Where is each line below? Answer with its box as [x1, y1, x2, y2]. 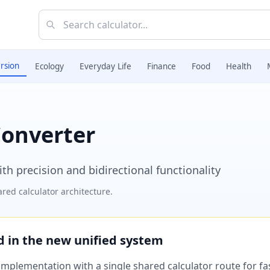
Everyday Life [80, 61, 131, 72]
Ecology [35, 61, 64, 72]
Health [226, 61, 251, 72]
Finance [147, 61, 176, 72]
